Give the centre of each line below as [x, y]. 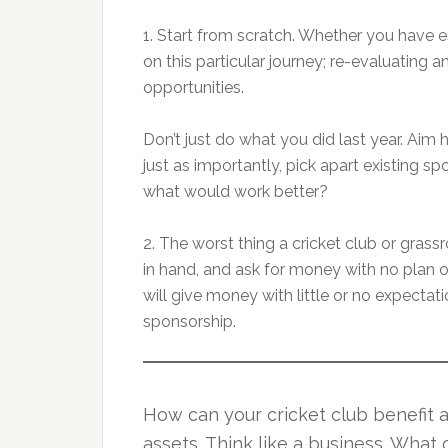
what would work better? [235, 191]
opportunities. [193, 87]
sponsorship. [189, 321]
